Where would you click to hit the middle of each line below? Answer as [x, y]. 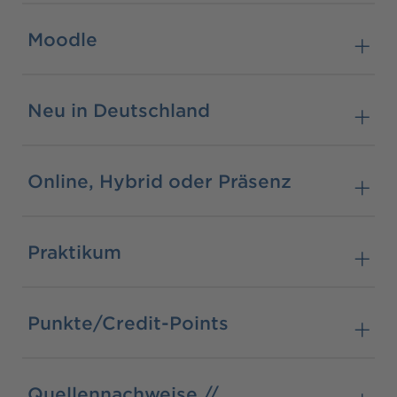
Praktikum [74, 251]
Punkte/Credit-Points [128, 322]
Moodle [62, 39]
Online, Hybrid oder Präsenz [160, 180]
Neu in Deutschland [119, 109]
